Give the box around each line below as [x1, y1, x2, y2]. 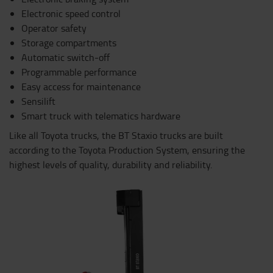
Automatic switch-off [21, 51, 110, 65]
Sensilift [21, 94, 55, 108]
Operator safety [21, 21, 87, 35]
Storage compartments [21, 36, 116, 50]
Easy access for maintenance [21, 80, 141, 94]
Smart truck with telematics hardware [21, 109, 180, 123]
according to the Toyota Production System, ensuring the [9, 143, 245, 157]
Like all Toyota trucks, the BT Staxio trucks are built [9, 129, 223, 143]
